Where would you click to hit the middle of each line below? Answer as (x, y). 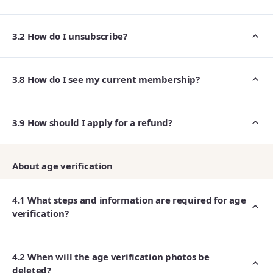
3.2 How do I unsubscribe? (70, 36)
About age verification (62, 166)
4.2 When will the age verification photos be (111, 257)
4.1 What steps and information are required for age (129, 200)
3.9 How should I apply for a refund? (92, 122)
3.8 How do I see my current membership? (106, 79)
